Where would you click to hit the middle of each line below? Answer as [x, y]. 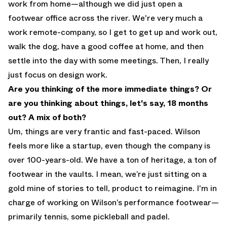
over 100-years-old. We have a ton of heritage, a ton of [112, 160]
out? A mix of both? [47, 118]
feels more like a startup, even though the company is [109, 146]
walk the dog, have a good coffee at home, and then [106, 47]
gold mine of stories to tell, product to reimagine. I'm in [112, 188]
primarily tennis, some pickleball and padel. [89, 217]
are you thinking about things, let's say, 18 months [108, 103]
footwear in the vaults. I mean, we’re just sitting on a [107, 174]
